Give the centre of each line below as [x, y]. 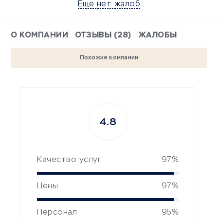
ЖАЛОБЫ [157, 36]
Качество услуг [69, 160]
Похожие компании [109, 58]
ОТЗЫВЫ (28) [103, 36]
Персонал [57, 213]
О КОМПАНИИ [39, 36]
